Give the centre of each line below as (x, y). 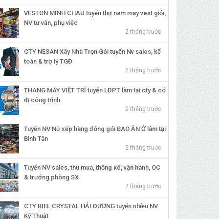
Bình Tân (36, 139)
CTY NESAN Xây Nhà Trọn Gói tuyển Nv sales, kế (93, 52)
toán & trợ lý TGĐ (48, 62)
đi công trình (42, 100)
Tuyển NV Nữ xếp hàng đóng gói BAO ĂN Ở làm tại (95, 129)
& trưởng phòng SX (52, 177)
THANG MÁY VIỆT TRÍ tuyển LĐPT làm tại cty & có (95, 90)
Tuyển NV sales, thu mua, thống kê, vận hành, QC (92, 168)
